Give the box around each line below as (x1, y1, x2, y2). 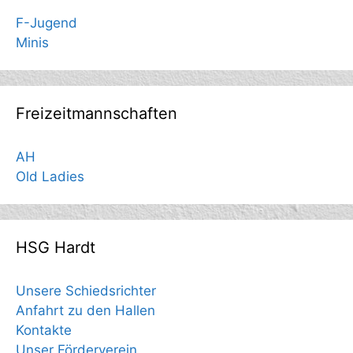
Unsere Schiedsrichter (16, 282, 156, 299)
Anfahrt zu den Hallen (16, 302, 155, 318)
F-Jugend (16, 14, 77, 31)
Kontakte (16, 321, 72, 338)
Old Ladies (16, 168, 84, 184)
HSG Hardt (16, 237, 95, 257)
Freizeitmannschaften (16, 103, 177, 123)
